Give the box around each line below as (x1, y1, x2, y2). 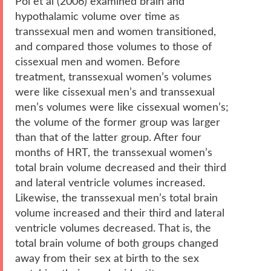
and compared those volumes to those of (15, 41, 212, 52)
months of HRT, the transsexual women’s (15, 147, 212, 158)
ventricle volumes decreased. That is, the (15, 223, 211, 233)
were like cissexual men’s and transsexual (15, 87, 215, 97)
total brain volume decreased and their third (15, 162, 226, 173)
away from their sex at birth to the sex (15, 253, 199, 264)
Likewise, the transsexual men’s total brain (15, 192, 218, 203)
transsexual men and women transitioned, (15, 26, 216, 37)
